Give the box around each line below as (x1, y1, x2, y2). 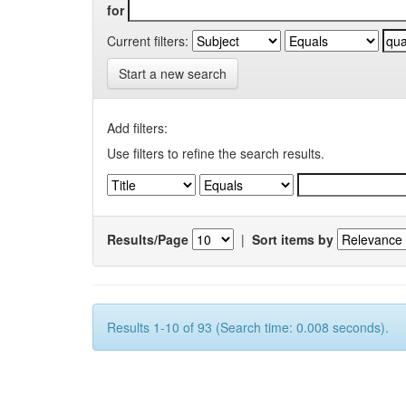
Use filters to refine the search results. (107, 144, 324, 162)
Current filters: (107, 31, 188, 50)
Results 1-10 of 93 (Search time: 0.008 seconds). (107, 318, 389, 336)
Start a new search (119, 64, 227, 82)
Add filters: (107, 119, 168, 137)
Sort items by (252, 229, 333, 248)
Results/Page (107, 229, 188, 248)
